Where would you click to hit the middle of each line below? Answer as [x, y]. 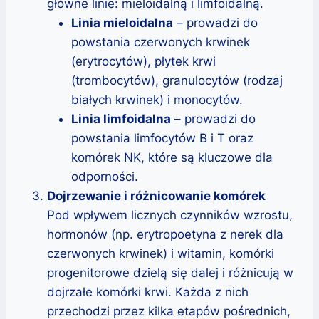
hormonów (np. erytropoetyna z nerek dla [165, 234]
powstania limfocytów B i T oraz [162, 138]
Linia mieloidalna [122, 22]
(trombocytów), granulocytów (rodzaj [177, 80]
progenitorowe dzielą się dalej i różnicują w [170, 272]
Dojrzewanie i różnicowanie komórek [156, 195]
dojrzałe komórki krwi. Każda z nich [148, 292]
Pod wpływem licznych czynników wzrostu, [170, 215]
